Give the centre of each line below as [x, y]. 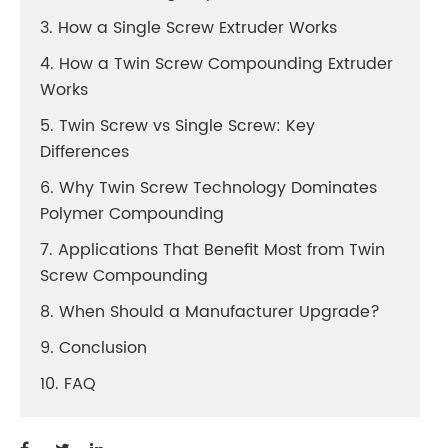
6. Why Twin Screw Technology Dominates [208, 188]
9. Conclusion [93, 348]
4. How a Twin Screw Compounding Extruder [216, 64]
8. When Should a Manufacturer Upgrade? [210, 312]
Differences [84, 152]
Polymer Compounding [132, 214]
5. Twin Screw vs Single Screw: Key [177, 126]
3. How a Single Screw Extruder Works [188, 28]
